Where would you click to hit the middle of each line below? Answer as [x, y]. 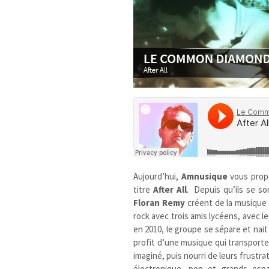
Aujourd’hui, [157, 176]
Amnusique [204, 176]
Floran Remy [159, 202]
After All [170, 189]
